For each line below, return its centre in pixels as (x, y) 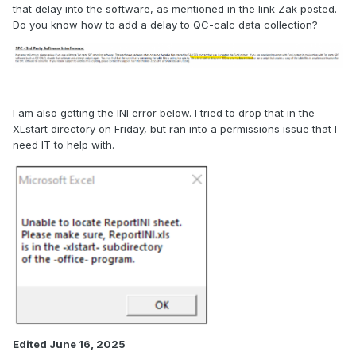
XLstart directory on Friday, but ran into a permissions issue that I (175, 128)
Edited (31, 344)
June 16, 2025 (87, 344)
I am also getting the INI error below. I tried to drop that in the (164, 112)
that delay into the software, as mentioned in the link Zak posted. (175, 9)
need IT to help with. (65, 144)
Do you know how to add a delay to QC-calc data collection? (165, 25)
